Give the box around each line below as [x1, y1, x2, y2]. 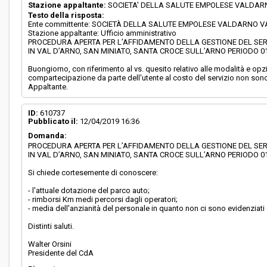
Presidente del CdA [28, 249, 94, 257]
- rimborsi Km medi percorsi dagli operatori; [28, 195, 178, 204]
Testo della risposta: [28, 11, 105, 20]
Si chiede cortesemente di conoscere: [28, 168, 159, 177]
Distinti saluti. [28, 222, 74, 231]
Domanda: [28, 131, 67, 140]
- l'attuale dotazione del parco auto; [28, 186, 150, 195]
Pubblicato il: [28, 117, 79, 126]
